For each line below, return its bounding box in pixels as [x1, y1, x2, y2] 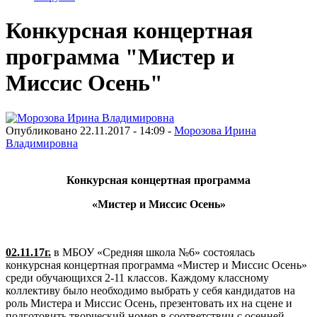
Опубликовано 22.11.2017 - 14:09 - [6, 124, 174, 137]
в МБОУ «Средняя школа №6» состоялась [51, 246, 255, 258]
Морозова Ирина [174, 124, 256, 137]
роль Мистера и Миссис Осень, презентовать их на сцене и [6, 296, 292, 309]
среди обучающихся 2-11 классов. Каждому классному [6, 271, 269, 284]
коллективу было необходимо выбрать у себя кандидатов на [6, 284, 295, 296]
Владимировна [6, 137, 78, 149]
